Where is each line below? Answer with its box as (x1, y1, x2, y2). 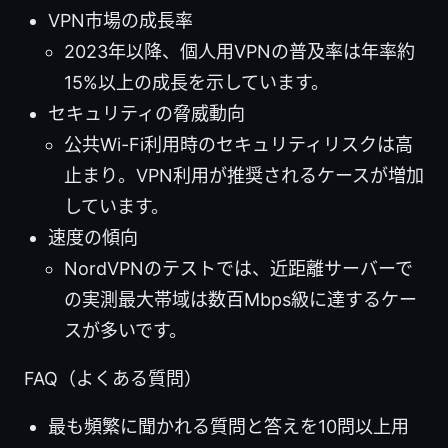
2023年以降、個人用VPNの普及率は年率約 (64, 41, 415, 63)
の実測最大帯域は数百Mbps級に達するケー (64, 289, 417, 311)
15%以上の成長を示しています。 (64, 72, 329, 94)
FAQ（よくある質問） (24, 368, 202, 390)
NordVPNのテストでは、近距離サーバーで (64, 258, 413, 280)
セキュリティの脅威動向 (48, 103, 245, 125)
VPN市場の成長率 (48, 10, 193, 32)
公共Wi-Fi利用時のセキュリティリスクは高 (64, 134, 413, 156)
